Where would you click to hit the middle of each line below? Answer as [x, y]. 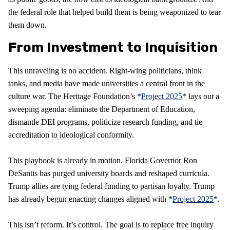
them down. [27, 25]
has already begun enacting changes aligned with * [90, 199]
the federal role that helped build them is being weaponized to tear [114, 12]
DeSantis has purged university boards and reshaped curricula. [109, 173]
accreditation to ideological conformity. [71, 135]
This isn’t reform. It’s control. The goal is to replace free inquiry [111, 224]
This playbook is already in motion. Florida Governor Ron [103, 160]
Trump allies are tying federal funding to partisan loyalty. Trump [111, 186]
